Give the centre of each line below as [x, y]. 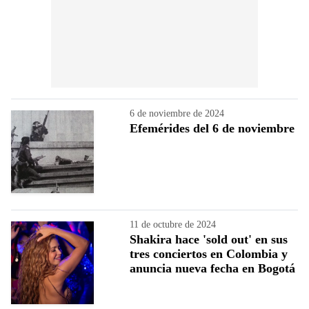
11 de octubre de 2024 [173, 224]
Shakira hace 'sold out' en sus [209, 239]
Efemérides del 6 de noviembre [212, 128]
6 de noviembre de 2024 [177, 113]
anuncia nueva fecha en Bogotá [212, 268]
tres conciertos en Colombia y [209, 253]
